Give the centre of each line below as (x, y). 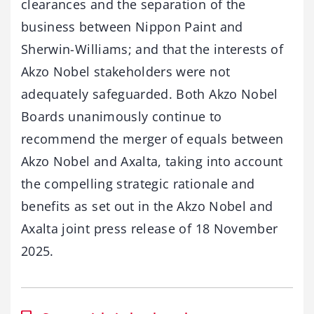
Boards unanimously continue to (122, 116)
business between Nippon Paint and (132, 26)
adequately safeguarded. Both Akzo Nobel (150, 94)
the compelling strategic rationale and (138, 183)
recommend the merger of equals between (152, 138)
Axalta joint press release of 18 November (150, 228)
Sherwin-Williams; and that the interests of (152, 49)
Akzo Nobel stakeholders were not (126, 71)
